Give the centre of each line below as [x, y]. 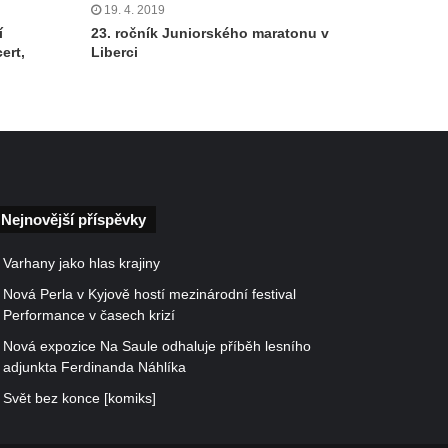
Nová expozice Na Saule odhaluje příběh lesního [157, 347]
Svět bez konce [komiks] [79, 399]
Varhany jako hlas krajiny [81, 264]
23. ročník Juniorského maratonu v [210, 33]
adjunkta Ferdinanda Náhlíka [94, 368]
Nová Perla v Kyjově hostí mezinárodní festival [149, 295]
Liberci [114, 52]
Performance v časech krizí [89, 316]
